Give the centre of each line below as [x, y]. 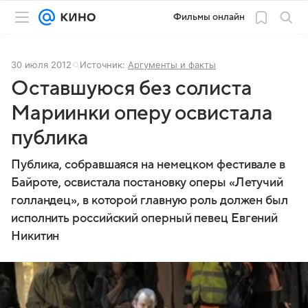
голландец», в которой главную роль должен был [150, 200]
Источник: [104, 65]
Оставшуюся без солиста [132, 88]
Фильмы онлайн [209, 17]
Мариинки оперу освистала [142, 113]
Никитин [35, 236]
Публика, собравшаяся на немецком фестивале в [148, 165]
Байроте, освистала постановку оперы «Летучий [147, 183]
